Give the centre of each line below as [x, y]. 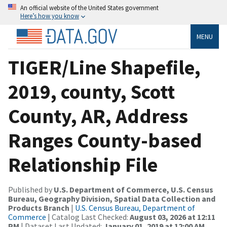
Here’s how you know [50, 16]
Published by [31, 189]
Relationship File [83, 164]
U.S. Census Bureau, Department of [135, 207]
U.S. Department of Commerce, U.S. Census [134, 189]
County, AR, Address [98, 116]
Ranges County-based [105, 140]
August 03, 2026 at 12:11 [173, 217]
